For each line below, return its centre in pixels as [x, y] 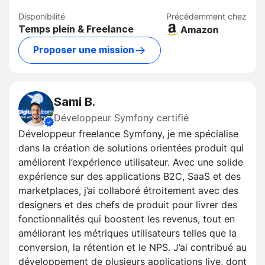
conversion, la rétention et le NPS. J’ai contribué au [132, 248]
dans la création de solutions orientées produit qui [131, 148]
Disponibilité [42, 16]
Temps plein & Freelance [76, 29]
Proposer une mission [84, 50]
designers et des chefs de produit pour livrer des [128, 205]
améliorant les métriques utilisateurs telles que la [127, 233]
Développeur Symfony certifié [121, 118]
